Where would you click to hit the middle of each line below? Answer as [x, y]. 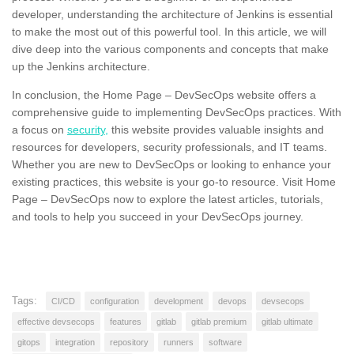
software [225, 343]
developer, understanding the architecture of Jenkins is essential [172, 15]
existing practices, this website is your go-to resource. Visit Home [174, 182]
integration [75, 343]
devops [232, 301]
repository [129, 343]
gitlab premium [219, 322]
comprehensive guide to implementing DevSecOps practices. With [177, 113]
